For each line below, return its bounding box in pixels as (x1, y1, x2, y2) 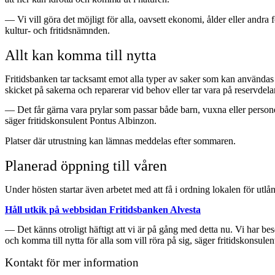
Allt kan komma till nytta (5, 47, 157, 63)
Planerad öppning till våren (5, 157, 167, 174)
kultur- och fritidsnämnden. (5, 25, 110, 36)
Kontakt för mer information (5, 255, 139, 269)
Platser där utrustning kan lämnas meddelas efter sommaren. (5, 135, 236, 146)
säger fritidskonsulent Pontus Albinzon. (5, 115, 157, 126)
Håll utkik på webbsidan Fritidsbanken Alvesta (5, 204, 201, 215)
